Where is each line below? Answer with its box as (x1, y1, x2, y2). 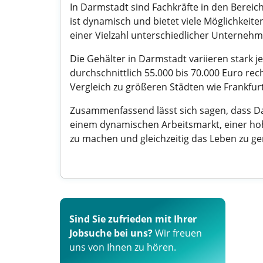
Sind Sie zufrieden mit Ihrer (69, 213, 197, 225)
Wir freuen (153, 227, 202, 240)
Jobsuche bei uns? (69, 227, 153, 240)
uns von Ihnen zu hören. (69, 241, 176, 254)
